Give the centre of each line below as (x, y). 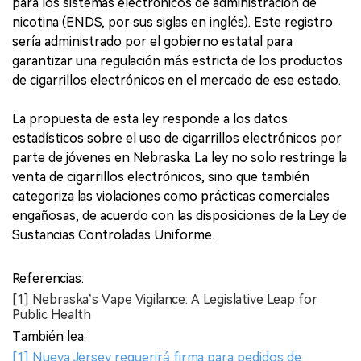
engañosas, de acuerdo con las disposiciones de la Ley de (179, 216)
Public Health (52, 315)
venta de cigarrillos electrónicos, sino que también (161, 177)
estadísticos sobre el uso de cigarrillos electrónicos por (177, 139)
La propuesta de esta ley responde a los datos (150, 119)
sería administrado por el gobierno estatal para (152, 42)
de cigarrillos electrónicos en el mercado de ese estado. (176, 81)
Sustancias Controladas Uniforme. (113, 235)
